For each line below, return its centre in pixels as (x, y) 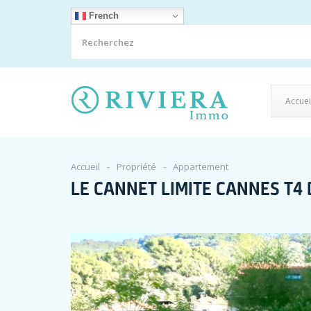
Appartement (201, 167)
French (102, 15)
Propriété (136, 167)
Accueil (85, 167)
